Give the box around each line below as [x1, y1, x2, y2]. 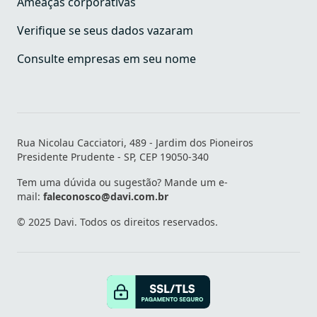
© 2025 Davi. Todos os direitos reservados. [17, 215, 218, 229]
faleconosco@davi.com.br [43, 190, 168, 204]
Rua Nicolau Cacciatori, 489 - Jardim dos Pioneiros [17, 136, 253, 150]
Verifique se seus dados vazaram [17, 23, 193, 39]
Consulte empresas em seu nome [17, 51, 196, 67]
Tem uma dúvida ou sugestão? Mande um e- [17, 175, 228, 190]
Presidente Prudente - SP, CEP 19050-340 [17, 150, 209, 164]
